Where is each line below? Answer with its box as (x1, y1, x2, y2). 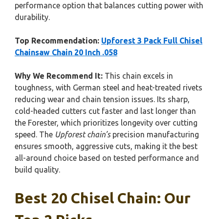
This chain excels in (103, 71, 173, 81)
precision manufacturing (110, 130, 199, 139)
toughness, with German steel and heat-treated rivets (15, 83, 202, 92)
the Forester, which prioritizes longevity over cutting (15, 118, 197, 128)
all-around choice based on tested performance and (15, 153, 199, 163)
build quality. (15, 165, 60, 175)
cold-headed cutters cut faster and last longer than (15, 107, 196, 116)
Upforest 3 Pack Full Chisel (101, 36, 202, 45)
